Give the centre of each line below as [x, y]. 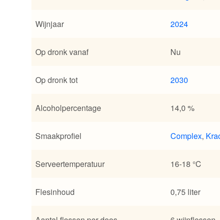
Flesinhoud [55, 192]
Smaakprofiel [58, 136]
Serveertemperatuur [70, 164]
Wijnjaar [50, 24]
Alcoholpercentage [68, 108]
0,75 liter [185, 192]
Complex [186, 136]
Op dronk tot [56, 80]
